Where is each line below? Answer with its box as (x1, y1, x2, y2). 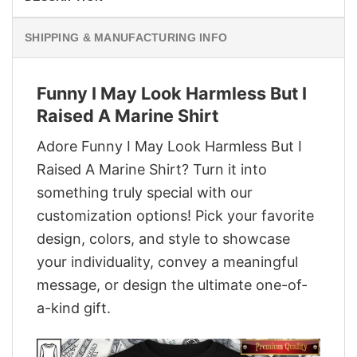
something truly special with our (37, 184, 253, 202)
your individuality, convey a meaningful (37, 253, 298, 271)
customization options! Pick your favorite (37, 207, 314, 225)
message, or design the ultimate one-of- (37, 277, 308, 294)
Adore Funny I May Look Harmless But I (37, 138, 302, 155)
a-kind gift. (37, 300, 111, 317)
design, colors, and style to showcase (37, 230, 290, 248)
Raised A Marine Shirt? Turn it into (37, 161, 267, 178)
